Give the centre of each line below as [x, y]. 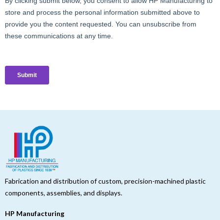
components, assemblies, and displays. [64, 193]
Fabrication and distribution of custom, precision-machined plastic [105, 181]
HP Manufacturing [35, 214]
